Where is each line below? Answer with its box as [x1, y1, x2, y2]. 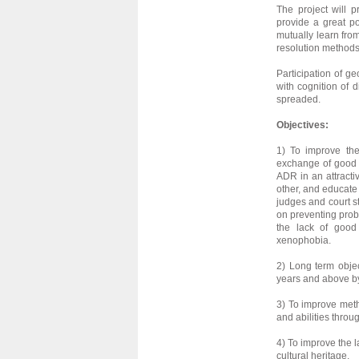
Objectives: [276, 119, 329, 131]
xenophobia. [276, 235, 331, 246]
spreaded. [276, 94, 321, 105]
